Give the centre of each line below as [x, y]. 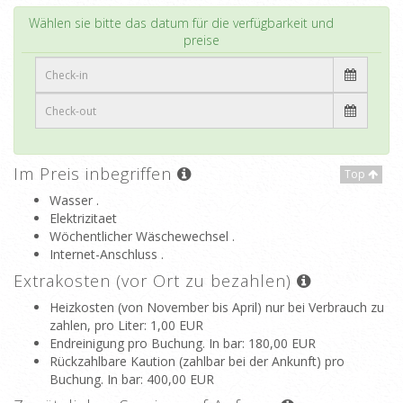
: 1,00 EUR [174, 325]
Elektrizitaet [83, 218]
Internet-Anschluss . [107, 254]
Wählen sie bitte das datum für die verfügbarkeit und [181, 23]
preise [201, 40]
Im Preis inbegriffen [95, 174]
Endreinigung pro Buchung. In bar [146, 343]
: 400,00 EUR [177, 379]
